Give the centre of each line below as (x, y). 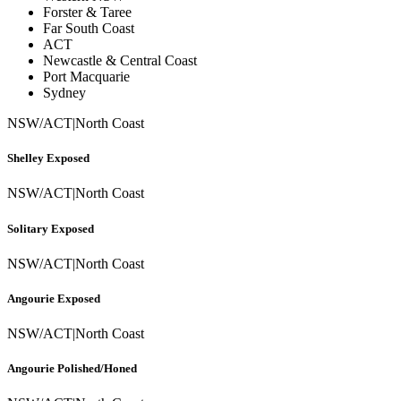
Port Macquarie (86, 76)
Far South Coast (89, 28)
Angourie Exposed (54, 298)
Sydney (64, 92)
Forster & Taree (87, 12)
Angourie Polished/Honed (72, 369)
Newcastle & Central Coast (120, 60)
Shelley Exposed (48, 158)
